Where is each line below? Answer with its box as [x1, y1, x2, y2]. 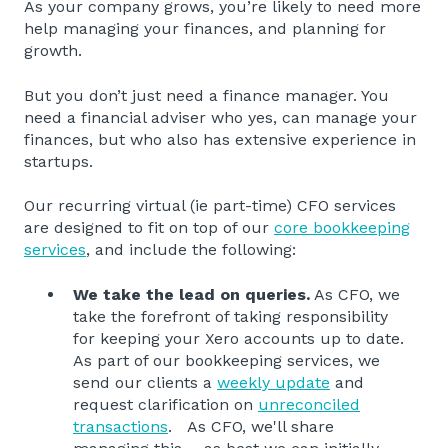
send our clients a [73, 372, 217, 392]
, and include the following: [86, 240, 296, 260]
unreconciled [258, 394, 360, 414]
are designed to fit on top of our [24, 218, 274, 238]
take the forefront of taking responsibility [73, 306, 388, 326]
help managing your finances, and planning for [24, 19, 386, 39]
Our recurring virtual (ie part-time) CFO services [24, 196, 396, 216]
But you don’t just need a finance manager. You [24, 85, 389, 105]
